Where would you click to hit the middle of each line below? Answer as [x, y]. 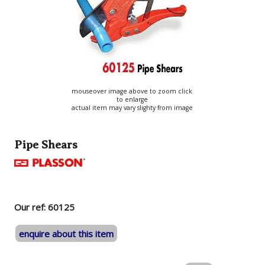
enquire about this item [67, 233]
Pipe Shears [46, 145]
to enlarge [132, 100]
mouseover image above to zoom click [132, 91]
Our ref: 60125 [45, 207]
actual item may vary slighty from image [132, 108]
